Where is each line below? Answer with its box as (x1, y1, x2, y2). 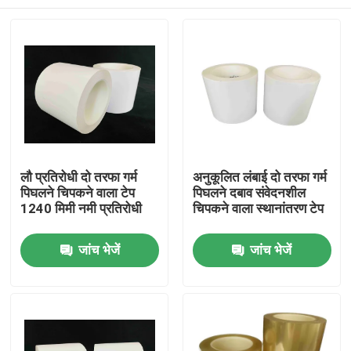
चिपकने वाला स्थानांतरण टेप (192, 201, 324, 217)
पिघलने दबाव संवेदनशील (192, 185, 306, 201)
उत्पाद (27, 288, 57, 305)
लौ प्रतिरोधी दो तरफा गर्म (20, 169, 138, 186)
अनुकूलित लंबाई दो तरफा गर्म (192, 169, 327, 186)
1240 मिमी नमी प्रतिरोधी (20, 201, 143, 217)
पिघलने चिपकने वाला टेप (20, 185, 136, 201)
